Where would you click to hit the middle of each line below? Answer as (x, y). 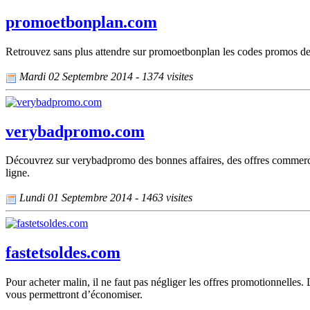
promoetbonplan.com (81, 22)
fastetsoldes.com (63, 252)
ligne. (18, 173)
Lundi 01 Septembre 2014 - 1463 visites (104, 198)
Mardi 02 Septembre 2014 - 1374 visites (105, 77)
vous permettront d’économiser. (74, 294)
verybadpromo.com (75, 131)
